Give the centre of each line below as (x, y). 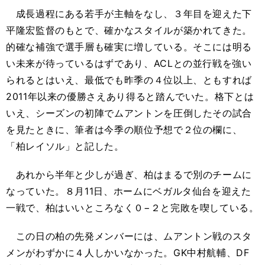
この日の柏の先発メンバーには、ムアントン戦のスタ (129, 236)
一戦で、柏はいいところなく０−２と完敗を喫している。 (132, 208)
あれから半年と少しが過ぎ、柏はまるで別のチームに (129, 175)
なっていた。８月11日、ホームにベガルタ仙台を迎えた (129, 191)
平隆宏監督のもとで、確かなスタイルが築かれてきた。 (129, 30)
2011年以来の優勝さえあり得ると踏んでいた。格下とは (130, 97)
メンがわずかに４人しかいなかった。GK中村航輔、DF (128, 253)
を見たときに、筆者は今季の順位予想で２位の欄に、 (124, 130)
